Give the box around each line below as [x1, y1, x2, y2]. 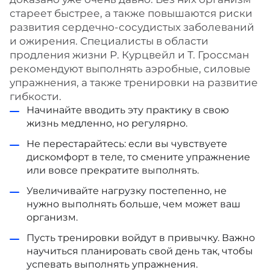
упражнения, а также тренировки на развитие [10, 77, 258, 89]
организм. [27, 212, 78, 223]
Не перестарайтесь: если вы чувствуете [27, 138, 227, 149]
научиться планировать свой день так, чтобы [27, 245, 253, 257]
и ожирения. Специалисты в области [10, 35, 209, 47]
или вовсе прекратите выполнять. [27, 165, 199, 176]
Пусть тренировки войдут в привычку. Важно [27, 232, 255, 243]
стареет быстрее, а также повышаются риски [10, 7, 253, 19]
